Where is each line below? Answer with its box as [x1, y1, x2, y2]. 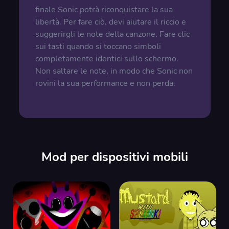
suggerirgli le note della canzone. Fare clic [35, 29, 190, 40]
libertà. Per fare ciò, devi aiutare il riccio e [35, 16, 186, 28]
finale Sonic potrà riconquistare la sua [35, 4, 173, 15]
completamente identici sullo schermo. [35, 53, 178, 64]
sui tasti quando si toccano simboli [35, 41, 161, 52]
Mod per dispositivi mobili [41, 149, 188, 165]
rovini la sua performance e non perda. [35, 78, 175, 89]
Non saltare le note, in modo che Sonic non [35, 65, 193, 77]
